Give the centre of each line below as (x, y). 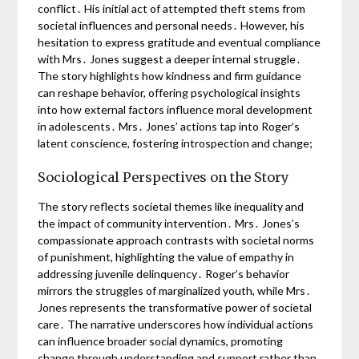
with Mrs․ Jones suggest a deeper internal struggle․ (170, 58)
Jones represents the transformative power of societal (175, 307)
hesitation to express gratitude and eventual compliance (179, 42)
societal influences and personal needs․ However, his (171, 25)
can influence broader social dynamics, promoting (161, 341)
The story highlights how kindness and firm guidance (170, 75)
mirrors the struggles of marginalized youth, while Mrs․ (175, 290)
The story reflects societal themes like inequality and (171, 206)
